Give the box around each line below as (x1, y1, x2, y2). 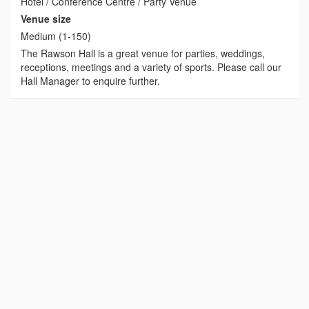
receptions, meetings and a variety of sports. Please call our (21, 60, 281, 74)
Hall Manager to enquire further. (21, 74, 160, 88)
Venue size (21, 12, 71, 26)
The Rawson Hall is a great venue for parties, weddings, (21, 46, 265, 61)
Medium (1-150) (21, 29, 91, 43)
